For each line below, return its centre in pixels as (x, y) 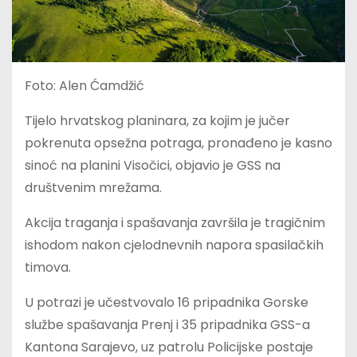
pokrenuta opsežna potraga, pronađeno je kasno (178, 143)
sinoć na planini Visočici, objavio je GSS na (153, 165)
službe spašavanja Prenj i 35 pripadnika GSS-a (167, 324)
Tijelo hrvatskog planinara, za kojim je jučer (157, 120)
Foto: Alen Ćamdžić (84, 85)
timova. (48, 267)
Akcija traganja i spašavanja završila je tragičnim (175, 222)
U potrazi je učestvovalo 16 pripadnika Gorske (167, 302)
